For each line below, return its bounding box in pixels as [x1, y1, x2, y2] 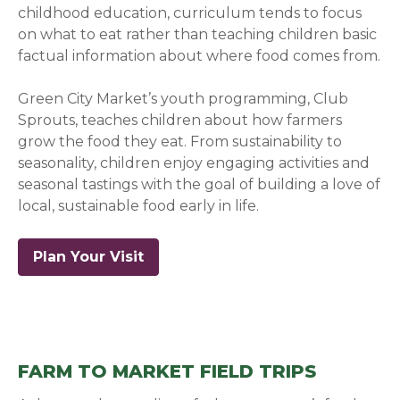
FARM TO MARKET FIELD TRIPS [18, 360, 317, 382]
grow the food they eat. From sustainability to [18, 132, 343, 150]
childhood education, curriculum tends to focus [18, 4, 362, 21]
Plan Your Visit [33, 247, 145, 265]
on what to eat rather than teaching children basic [18, 25, 378, 43]
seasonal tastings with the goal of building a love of [18, 175, 381, 193]
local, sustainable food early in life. [18, 196, 260, 214]
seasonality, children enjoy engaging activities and [18, 154, 371, 171]
